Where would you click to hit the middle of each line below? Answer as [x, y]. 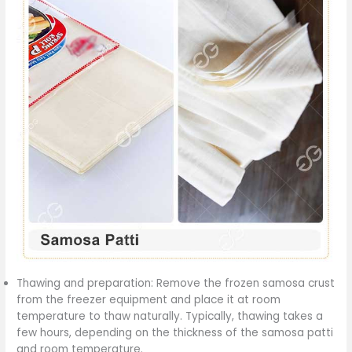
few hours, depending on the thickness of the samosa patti [175, 333]
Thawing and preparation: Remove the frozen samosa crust [176, 284]
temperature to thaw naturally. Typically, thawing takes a [170, 317]
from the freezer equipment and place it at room [149, 300]
